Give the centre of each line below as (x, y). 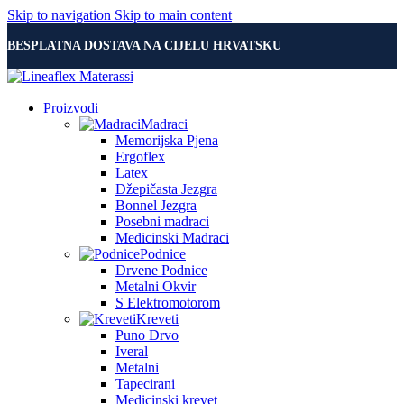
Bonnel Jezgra (156, 205)
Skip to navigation (61, 15)
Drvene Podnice (161, 270)
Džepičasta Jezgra (166, 189)
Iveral (132, 351)
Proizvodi (71, 108)
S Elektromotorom (168, 303)
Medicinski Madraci (172, 238)
